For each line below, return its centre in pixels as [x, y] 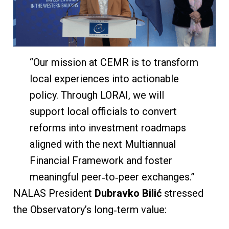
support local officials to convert [103, 112]
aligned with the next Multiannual [102, 144]
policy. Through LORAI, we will [97, 95]
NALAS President [54, 193]
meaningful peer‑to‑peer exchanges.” [113, 177]
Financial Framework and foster [101, 161]
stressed [182, 193]
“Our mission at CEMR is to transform [114, 63]
